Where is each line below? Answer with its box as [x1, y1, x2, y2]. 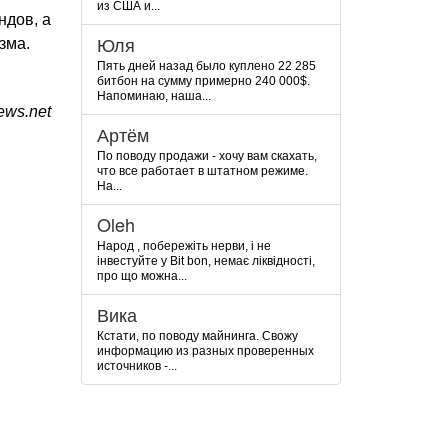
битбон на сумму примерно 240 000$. [97, 74, 310, 88]
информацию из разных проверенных [97, 344, 314, 358]
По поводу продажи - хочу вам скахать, [97, 149, 317, 163]
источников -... [97, 359, 177, 373]
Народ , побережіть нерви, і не [97, 239, 271, 253]
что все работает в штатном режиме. [97, 164, 308, 178]
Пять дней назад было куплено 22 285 [97, 59, 316, 73]
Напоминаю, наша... [97, 89, 211, 103]
